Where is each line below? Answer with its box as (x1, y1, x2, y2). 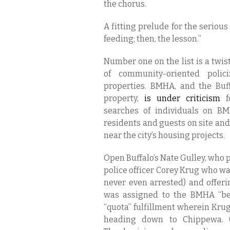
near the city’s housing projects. (104, 130, 225, 140)
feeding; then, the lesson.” (104, 34, 201, 44)
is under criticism (144, 93, 220, 103)
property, (104, 93, 144, 103)
